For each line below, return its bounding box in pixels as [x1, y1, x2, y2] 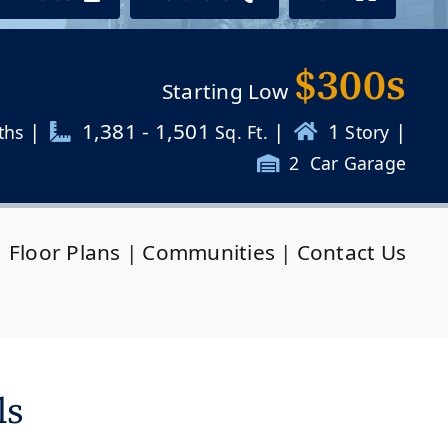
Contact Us [296, 238, 407, 267]
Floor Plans [9, 238, 121, 267]
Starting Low [161, 77, 294, 106]
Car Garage [304, 151, 407, 176]
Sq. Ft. [209, 120, 273, 145]
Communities [142, 238, 276, 267]
